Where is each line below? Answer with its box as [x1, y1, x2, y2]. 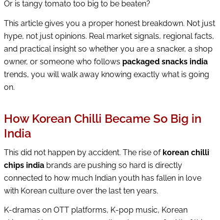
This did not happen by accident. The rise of [4, 147, 163, 157]
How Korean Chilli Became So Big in [4, 111, 201, 126]
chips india [4, 160, 44, 170]
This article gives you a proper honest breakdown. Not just [4, 19, 215, 28]
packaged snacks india [122, 57, 208, 66]
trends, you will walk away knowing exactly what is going [4, 70, 209, 79]
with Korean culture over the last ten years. [4, 186, 158, 195]
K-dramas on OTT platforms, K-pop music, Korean [4, 205, 188, 215]
